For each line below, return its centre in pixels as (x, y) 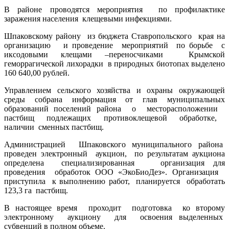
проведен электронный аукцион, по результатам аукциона (114, 153)
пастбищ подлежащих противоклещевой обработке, (114, 118)
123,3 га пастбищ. (41, 190)
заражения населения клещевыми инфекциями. (88, 18)
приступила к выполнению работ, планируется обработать (114, 181)
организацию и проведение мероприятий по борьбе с (114, 45)
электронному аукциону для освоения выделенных (114, 217)
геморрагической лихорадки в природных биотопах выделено (114, 63)
